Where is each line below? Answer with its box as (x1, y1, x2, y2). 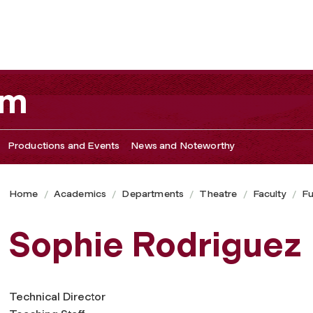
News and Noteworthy (131, 139, 235, 152)
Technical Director (9, 289, 105, 303)
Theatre (199, 187, 238, 200)
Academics (53, 187, 107, 200)
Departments (122, 187, 184, 200)
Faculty (252, 187, 286, 200)
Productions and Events (7, 139, 120, 152)
